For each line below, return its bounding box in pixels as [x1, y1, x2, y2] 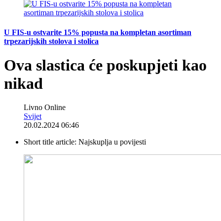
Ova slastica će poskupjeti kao [4, 56, 207, 74]
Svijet [24, 112, 41, 121]
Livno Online [24, 103, 66, 112]
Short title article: [24, 138, 78, 147]
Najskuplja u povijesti [78, 138, 146, 147]
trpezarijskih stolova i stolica [4, 37, 99, 45]
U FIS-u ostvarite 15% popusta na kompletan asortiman [4, 28, 191, 37]
